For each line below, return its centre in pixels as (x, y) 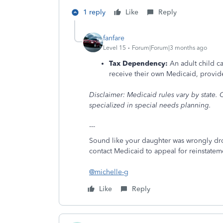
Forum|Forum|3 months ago (169, 48)
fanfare (114, 38)
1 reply (94, 12)
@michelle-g (109, 172)
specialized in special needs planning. (150, 105)
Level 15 (114, 48)
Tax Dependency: (138, 63)
